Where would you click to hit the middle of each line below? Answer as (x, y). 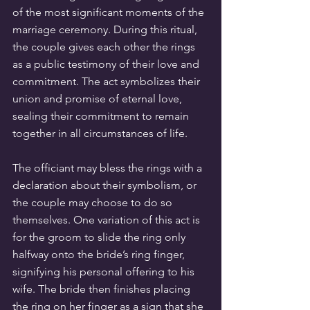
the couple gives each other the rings (105, 46)
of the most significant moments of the (110, 12)
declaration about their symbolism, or (106, 185)
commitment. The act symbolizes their (108, 81)
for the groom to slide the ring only (100, 237)
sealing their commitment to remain (102, 116)
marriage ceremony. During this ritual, (106, 29)
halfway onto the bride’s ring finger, (100, 254)
